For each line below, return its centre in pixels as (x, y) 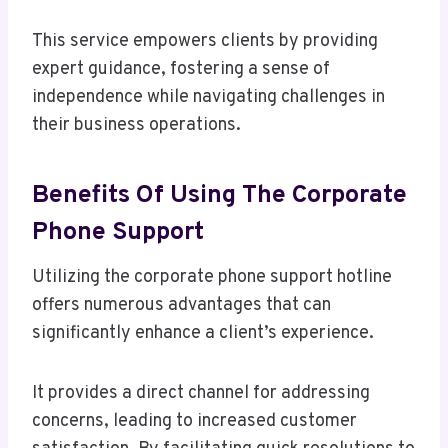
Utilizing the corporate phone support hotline (212, 278)
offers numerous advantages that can (181, 306)
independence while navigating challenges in (208, 98)
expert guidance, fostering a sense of (181, 70)
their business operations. (136, 126)
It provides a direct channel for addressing (201, 394)
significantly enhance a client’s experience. (203, 334)
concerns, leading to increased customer (194, 422)
